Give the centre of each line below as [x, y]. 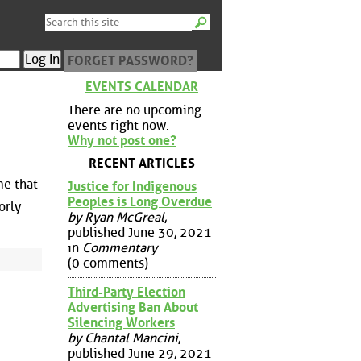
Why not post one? [122, 140]
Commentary [120, 247]
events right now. [118, 125]
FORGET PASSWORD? [131, 61]
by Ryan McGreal [116, 217]
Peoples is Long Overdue [140, 201]
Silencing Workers [121, 322]
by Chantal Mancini [123, 338]
